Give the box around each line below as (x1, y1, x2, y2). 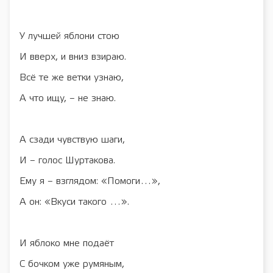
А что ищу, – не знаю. (19, 93, 116, 103)
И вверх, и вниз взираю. (19, 52, 126, 62)
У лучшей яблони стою (19, 31, 119, 41)
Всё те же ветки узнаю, (19, 73, 124, 82)
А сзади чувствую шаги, (19, 135, 125, 144)
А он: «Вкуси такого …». (19, 197, 129, 207)
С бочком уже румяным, (19, 259, 124, 269)
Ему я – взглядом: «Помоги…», (19, 176, 160, 186)
